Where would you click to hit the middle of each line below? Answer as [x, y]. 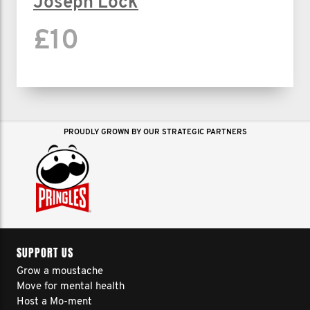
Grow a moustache [60, 272]
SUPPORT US [45, 253]
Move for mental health [71, 287]
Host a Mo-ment [54, 302]
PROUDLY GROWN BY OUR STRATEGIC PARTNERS [155, 132]
